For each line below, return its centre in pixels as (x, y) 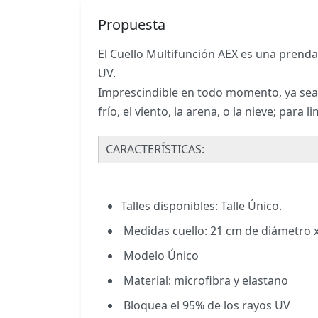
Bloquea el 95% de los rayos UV (205, 306)
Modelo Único (160, 256)
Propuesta (132, 25)
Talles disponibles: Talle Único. (201, 206)
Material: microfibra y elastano (204, 281)
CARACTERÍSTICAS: (155, 149)
